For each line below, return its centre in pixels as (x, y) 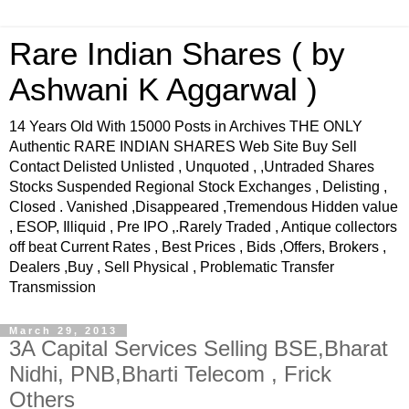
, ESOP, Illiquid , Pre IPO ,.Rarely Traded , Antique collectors (203, 227)
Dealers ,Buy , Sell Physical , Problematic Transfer (172, 267)
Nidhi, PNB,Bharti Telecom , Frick (170, 374)
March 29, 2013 (63, 330)
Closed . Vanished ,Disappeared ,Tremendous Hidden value (204, 207)
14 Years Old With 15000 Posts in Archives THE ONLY (186, 126)
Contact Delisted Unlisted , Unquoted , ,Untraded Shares (192, 167)
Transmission (52, 287)
